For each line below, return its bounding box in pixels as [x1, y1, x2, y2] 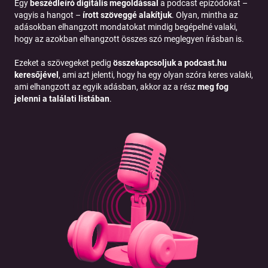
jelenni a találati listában [14, 93, 109, 103]
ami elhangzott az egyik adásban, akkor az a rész [14, 81, 197, 92]
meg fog [197, 81, 229, 92]
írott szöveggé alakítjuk [83, 10, 172, 20]
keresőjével [14, 69, 59, 80]
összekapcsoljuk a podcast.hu [113, 57, 227, 68]
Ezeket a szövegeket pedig [14, 57, 113, 68]
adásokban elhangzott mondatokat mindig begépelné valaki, [14, 22, 237, 32]
